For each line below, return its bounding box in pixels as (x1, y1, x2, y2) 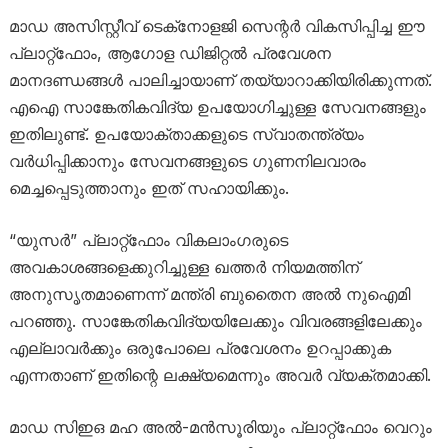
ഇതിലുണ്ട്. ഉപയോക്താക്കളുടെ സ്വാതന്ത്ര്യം (8, 124, 364, 145)
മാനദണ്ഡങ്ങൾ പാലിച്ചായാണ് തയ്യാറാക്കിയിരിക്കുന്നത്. (8, 70, 432, 91)
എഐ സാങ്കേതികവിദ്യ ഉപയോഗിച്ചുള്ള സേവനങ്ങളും (8, 97, 426, 118)
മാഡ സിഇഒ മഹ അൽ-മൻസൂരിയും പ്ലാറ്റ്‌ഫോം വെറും (8, 417, 432, 438)
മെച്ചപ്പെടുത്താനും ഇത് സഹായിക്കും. (8, 178, 289, 199)
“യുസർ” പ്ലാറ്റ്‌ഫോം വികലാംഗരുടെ (8, 230, 288, 251)
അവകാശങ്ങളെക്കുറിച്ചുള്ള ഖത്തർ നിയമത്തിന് (8, 257, 359, 278)
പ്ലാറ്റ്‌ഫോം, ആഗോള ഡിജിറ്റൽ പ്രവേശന (8, 43, 331, 64)
